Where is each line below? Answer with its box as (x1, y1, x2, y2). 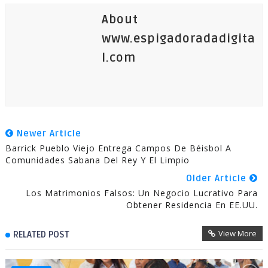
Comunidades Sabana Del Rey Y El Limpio (5, 154, 190, 166)
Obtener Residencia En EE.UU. (126, 199, 258, 211)
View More (218, 228, 257, 239)
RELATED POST (13, 229, 69, 240)
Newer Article (13, 128, 81, 139)
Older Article (186, 173, 250, 184)
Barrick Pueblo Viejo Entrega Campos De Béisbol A (5, 142, 232, 154)
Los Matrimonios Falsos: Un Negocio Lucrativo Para (26, 187, 258, 199)
